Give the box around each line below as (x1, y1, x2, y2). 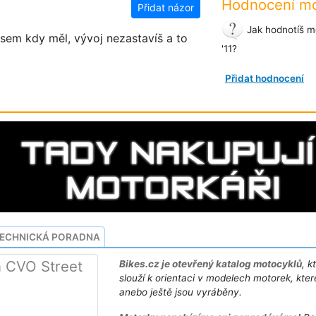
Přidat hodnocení (224, 72, 304, 84)
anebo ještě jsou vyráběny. (119, 286, 243, 298)
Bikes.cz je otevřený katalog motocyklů (119, 258, 303, 270)
